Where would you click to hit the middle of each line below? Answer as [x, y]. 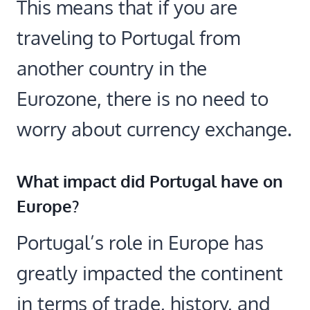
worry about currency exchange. [154, 128]
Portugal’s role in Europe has [140, 242]
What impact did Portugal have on [150, 181]
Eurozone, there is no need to [143, 98]
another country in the [112, 67]
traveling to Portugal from [128, 37]
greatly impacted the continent [150, 272]
